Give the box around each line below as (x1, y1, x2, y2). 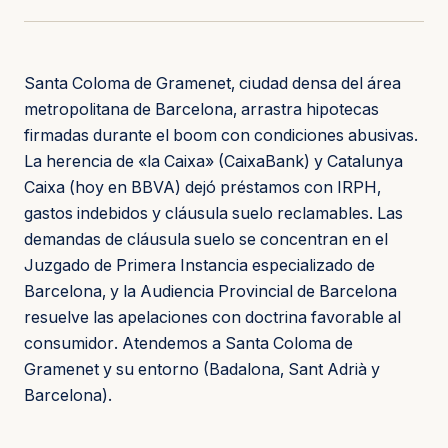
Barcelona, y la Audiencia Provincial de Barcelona (24, 280, 397, 301)
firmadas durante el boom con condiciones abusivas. (24, 124, 418, 145)
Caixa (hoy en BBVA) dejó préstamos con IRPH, (24, 176, 381, 197)
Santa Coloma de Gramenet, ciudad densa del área (24, 72, 401, 93)
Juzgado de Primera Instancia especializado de (24, 254, 375, 275)
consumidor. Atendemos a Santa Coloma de (24, 332, 353, 353)
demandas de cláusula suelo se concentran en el (24, 228, 388, 249)
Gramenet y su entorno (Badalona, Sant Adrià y (24, 358, 380, 379)
